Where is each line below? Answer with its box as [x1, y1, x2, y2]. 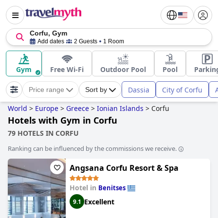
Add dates [37, 38, 64, 45]
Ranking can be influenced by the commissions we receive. [8, 144, 177, 153]
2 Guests [74, 38, 97, 45]
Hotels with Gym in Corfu [8, 114, 117, 126]
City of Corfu [162, 85, 202, 94]
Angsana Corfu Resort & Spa [70, 163, 179, 173]
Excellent [84, 197, 114, 206]
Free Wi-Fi [50, 65, 84, 74]
